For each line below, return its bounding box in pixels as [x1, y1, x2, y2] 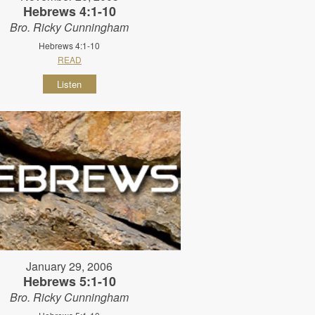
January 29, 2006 [26, 258, 113, 275]
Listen [57, 77, 82, 91]
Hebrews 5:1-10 [22, 272, 116, 291]
